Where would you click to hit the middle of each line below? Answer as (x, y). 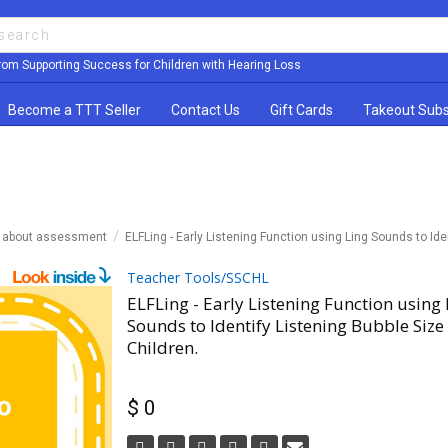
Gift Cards (301, 110)
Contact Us (205, 110)
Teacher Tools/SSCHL (197, 278)
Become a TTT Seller (74, 110)
